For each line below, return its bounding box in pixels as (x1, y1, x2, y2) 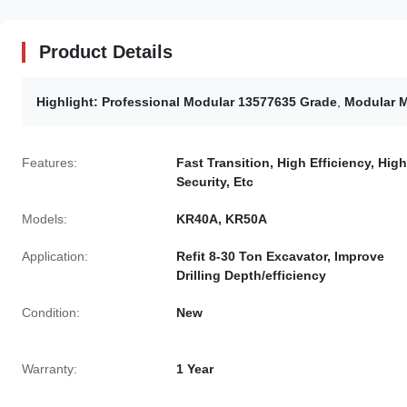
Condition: (22, 305, 80, 320)
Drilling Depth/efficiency (176, 268, 326, 283)
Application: (22, 249, 88, 263)
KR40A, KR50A (176, 212, 267, 226)
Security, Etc (176, 174, 253, 189)
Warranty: (22, 362, 77, 376)
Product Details (39, 42, 173, 62)
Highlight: (36, 94, 98, 109)
